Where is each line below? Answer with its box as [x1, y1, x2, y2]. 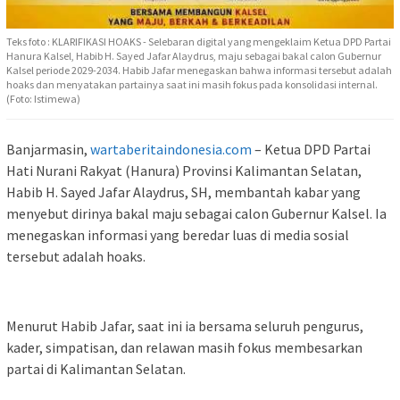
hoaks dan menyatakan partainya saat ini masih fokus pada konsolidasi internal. [6, 78, 378, 92]
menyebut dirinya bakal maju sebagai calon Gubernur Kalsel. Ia [6, 204, 387, 223]
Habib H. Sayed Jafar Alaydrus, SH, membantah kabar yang [6, 183, 361, 202]
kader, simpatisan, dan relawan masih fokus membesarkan [6, 338, 362, 357]
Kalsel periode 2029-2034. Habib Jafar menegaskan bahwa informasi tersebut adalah [6, 63, 392, 78]
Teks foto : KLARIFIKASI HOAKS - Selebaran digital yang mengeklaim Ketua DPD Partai [6, 35, 391, 49]
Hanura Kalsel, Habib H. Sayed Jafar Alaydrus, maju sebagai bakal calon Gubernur [6, 49, 381, 63]
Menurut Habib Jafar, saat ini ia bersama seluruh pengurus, [6, 317, 363, 336]
